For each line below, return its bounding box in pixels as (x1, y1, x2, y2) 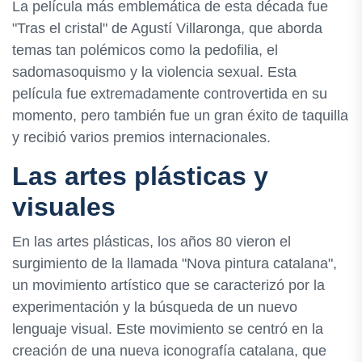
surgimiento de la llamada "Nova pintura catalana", (12, 255, 337, 271)
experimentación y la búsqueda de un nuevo (12, 298, 297, 315)
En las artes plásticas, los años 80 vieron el (12, 233, 291, 250)
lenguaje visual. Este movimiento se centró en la (12, 320, 323, 337)
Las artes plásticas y (12, 161, 268, 191)
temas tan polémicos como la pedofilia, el (12, 41, 278, 58)
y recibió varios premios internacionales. (12, 128, 271, 145)
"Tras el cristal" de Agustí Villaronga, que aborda (12, 19, 322, 36)
